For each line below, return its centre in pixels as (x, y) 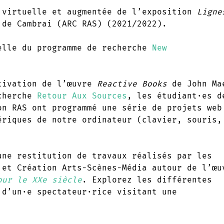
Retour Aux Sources (82, 95)
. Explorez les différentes (147, 179)
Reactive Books (132, 83)
